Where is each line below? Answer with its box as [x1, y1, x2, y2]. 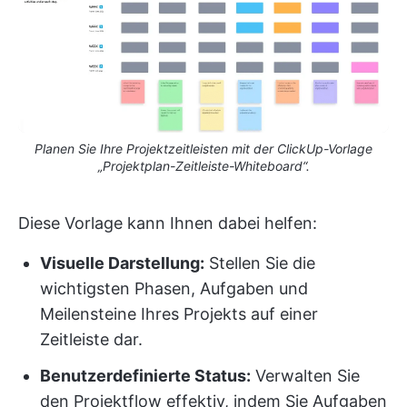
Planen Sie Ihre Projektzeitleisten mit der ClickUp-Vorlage [35, 140, 372, 156]
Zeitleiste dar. [40, 329, 143, 349]
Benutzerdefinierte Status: [40, 365, 251, 385]
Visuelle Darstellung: [40, 253, 204, 273]
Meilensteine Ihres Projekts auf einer [40, 303, 318, 323]
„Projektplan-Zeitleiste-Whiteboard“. [97, 157, 310, 174]
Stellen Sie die [204, 253, 315, 273]
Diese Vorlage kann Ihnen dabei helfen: [18, 213, 317, 233]
